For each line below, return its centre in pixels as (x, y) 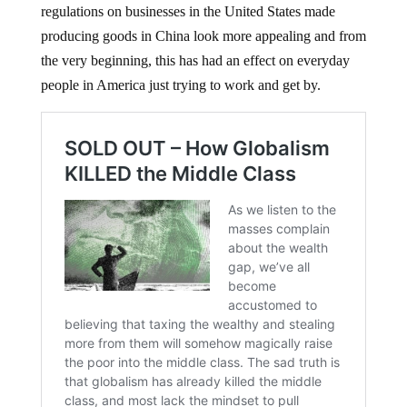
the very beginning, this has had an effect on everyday (195, 61)
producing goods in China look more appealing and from (203, 36)
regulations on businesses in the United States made (188, 12)
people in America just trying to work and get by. (180, 85)
